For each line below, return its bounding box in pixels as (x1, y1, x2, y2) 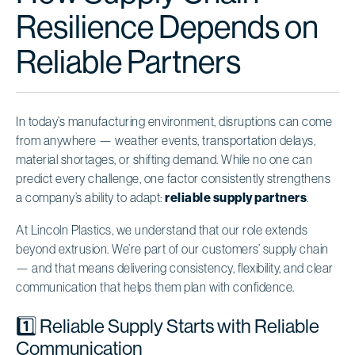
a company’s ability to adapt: (16, 189, 165, 204)
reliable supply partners (165, 189, 307, 205)
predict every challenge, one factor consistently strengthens (16, 170, 330, 185)
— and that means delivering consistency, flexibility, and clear (16, 260, 334, 275)
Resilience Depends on (16, 8, 319, 45)
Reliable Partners (16, 43, 241, 80)
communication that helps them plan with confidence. (16, 279, 295, 294)
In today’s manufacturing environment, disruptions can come (16, 113, 332, 128)
